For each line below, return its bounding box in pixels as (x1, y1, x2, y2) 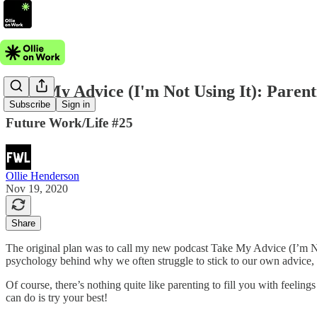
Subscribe (9, 99, 50, 110)
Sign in (62, 99, 90, 110)
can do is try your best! (6, 291, 108, 304)
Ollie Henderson (6, 169, 79, 182)
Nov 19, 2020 (6, 182, 68, 195)
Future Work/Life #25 (6, 115, 133, 130)
